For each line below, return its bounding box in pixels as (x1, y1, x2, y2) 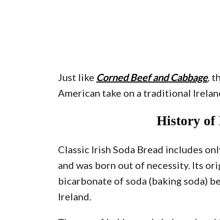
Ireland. (58, 191, 91, 202)
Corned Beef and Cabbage (96, 71, 208, 83)
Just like (58, 71, 96, 83)
